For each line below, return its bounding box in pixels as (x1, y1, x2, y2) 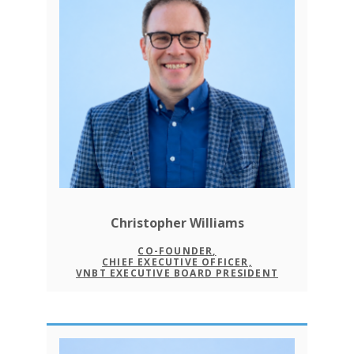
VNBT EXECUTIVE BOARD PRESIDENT (76, 266, 278, 280)
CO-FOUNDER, (137, 244, 217, 258)
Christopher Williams (110, 214, 244, 232)
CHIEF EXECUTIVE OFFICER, (102, 255, 252, 269)
